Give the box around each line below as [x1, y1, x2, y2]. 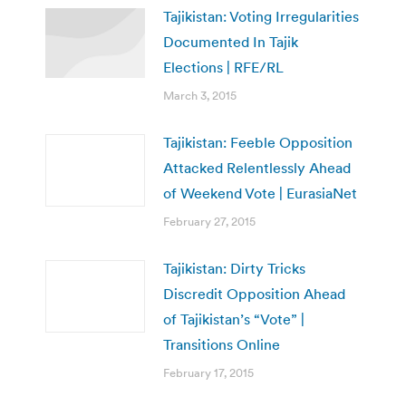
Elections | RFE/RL [163, 57, 284, 76]
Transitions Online [163, 334, 280, 353]
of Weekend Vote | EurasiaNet [163, 183, 357, 202]
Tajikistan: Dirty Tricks [163, 258, 305, 277]
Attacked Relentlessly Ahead [163, 158, 351, 177]
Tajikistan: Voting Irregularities [163, 6, 359, 25]
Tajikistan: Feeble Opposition [163, 132, 353, 151]
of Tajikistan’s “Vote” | [163, 309, 304, 328]
